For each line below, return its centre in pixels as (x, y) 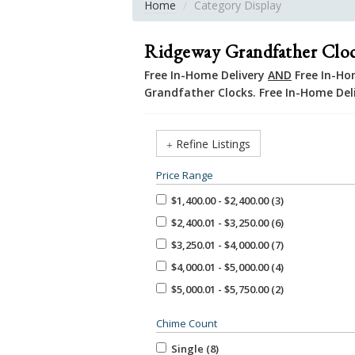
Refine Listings (213, 143)
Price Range (185, 175)
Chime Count (187, 323)
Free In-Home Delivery (206, 74)
